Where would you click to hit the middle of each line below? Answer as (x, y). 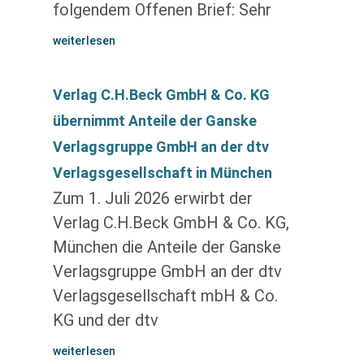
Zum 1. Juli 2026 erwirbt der (152, 198)
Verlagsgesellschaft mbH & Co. (165, 296)
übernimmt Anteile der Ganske (154, 121)
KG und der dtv (105, 320)
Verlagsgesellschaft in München (162, 173)
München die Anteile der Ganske (167, 247)
